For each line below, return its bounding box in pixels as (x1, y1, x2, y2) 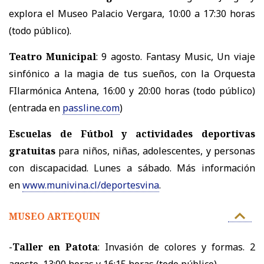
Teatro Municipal (9, 49, 96, 63)
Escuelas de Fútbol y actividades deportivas (9, 127, 255, 140)
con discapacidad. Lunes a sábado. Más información (9, 161, 255, 174)
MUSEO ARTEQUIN (9, 209, 100, 223)
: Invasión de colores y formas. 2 (98, 240, 255, 253)
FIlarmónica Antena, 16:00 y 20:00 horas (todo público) (9, 84, 255, 97)
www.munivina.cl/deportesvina (22, 178, 159, 192)
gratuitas (9, 144, 55, 157)
